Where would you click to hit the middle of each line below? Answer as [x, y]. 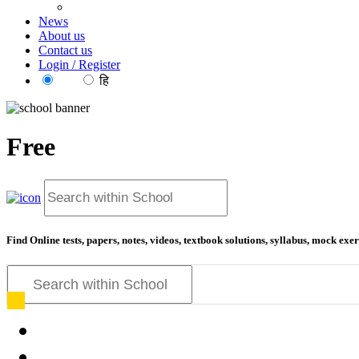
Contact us [65, 50]
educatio [108, 147]
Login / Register [79, 65]
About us [62, 36]
